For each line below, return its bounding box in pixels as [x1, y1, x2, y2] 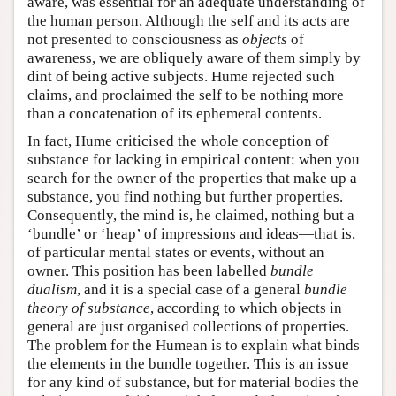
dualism [27, 280, 77, 298]
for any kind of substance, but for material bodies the [27, 373, 359, 391]
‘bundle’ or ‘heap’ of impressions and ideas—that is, [27, 225, 355, 242]
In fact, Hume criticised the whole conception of [27, 132, 329, 149]
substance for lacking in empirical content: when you [27, 150, 360, 168]
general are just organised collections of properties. [27, 317, 349, 335]
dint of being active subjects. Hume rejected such [27, 67, 335, 85]
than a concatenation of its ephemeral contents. [27, 104, 322, 122]
